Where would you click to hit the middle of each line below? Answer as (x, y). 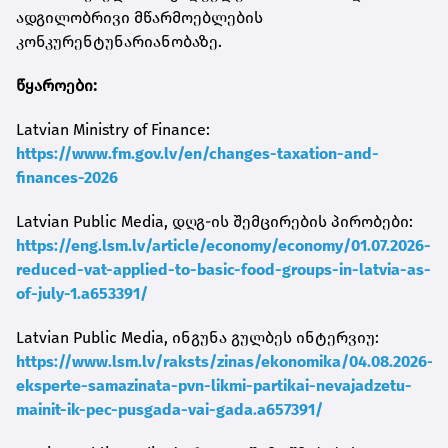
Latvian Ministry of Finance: (113, 129)
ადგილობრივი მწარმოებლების (139, 17)
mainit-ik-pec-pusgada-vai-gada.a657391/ (169, 409)
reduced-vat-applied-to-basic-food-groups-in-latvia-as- (223, 269)
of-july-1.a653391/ (82, 293)
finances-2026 (67, 177)
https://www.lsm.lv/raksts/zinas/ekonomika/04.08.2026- (225, 361)
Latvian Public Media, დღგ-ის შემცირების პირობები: (214, 221)
